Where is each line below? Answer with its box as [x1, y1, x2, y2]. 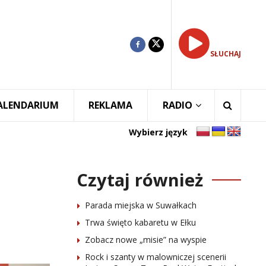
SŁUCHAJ [210, 49, 241, 59]
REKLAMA [88, 99, 133, 112]
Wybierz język [129, 126, 188, 138]
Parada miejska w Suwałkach [84, 199, 197, 211]
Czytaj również [76, 168, 203, 191]
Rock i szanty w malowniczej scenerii [84, 251, 226, 262]
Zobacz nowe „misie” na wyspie [84, 234, 207, 245]
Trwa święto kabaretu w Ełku [84, 217, 196, 228]
